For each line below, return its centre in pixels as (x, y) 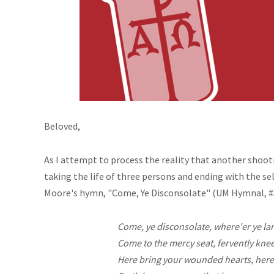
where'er (232, 227)
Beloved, (62, 126)
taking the (67, 176)
